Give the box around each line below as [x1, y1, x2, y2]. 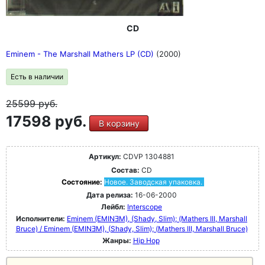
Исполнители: [16, 214, 67, 223]
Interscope [127, 202, 162, 211]
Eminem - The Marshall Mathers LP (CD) [6, 49, 156, 59]
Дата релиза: [86, 190, 133, 199]
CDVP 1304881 [121, 152, 174, 161]
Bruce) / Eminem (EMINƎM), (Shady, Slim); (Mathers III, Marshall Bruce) [15, 224, 248, 233]
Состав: [111, 166, 140, 174]
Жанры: [102, 236, 131, 245]
